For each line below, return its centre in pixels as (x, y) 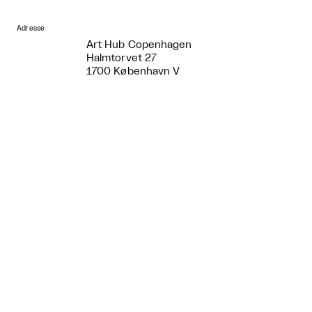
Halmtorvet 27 (122, 58)
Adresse (31, 29)
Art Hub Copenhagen (139, 45)
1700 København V (133, 72)
